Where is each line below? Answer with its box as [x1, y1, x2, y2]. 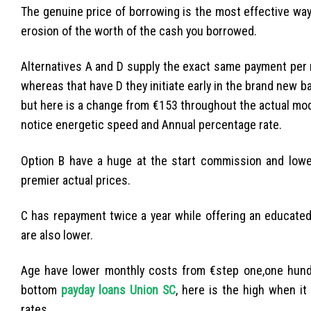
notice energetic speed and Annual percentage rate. [21, 117, 282, 133]
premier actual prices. [21, 172, 131, 187]
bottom [21, 283, 61, 298]
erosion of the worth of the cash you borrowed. [21, 24, 257, 39]
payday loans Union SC [60, 283, 176, 298]
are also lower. [21, 227, 93, 242]
